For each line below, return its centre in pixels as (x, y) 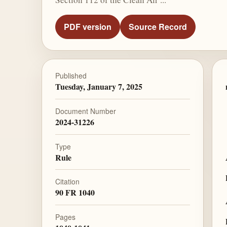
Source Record (158, 27)
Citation (67, 182)
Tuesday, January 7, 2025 (99, 87)
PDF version (87, 27)
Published (71, 76)
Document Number (85, 111)
